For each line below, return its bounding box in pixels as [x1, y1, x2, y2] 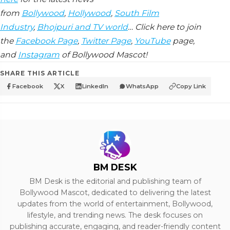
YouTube [135, 36, 170, 46]
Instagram [18, 50, 60, 60]
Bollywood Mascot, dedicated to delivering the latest [19, 188, 211, 198]
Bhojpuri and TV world [37, 22, 128, 32]
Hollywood [68, 8, 111, 18]
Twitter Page [81, 36, 131, 46]
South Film [114, 8, 159, 18]
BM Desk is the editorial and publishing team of [29, 177, 201, 186]
